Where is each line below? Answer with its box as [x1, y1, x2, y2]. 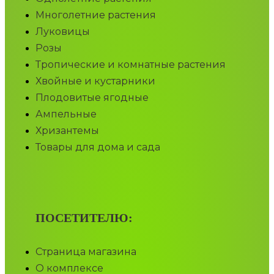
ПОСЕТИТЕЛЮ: [35, 210, 133, 224]
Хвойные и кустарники [35, 75, 155, 87]
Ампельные [35, 108, 97, 120]
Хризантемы [35, 124, 99, 136]
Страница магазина [35, 245, 136, 257]
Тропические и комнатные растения [35, 58, 226, 70]
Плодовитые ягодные [35, 91, 149, 103]
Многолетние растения [35, 9, 156, 21]
